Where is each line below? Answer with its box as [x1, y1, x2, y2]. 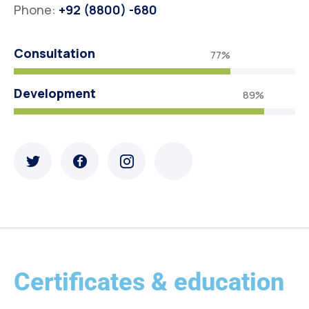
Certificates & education [14, 268, 284, 297]
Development [14, 85, 96, 101]
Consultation [14, 45, 95, 61]
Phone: [14, 1, 59, 18]
